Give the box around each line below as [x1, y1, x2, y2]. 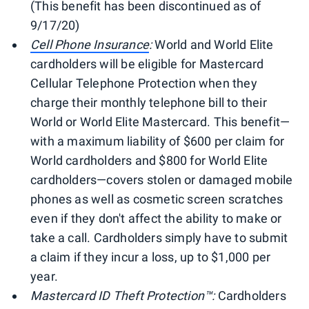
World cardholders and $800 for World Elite [30, 152, 268, 168]
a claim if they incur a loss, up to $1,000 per [30, 249, 271, 264]
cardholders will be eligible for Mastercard [30, 56, 264, 71]
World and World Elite [152, 37, 274, 52]
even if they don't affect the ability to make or [30, 210, 282, 226]
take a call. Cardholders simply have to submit [30, 230, 288, 245]
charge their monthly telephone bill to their [30, 94, 267, 110]
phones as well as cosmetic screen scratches [30, 191, 283, 206]
